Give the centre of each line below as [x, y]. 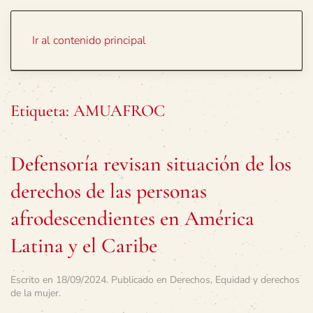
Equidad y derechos [257, 280]
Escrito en [33, 280]
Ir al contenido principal [89, 41]
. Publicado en [138, 280]
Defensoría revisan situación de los [151, 164]
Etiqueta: [42, 111]
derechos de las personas [109, 191]
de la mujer [35, 293]
